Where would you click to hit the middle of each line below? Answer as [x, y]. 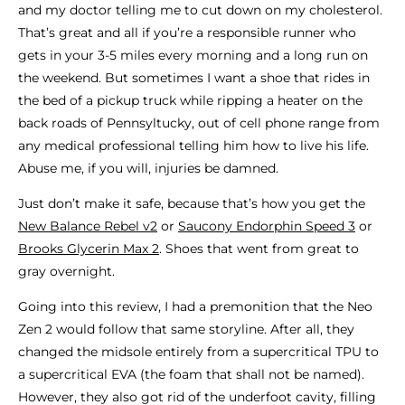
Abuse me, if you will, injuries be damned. [148, 169]
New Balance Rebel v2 [88, 226]
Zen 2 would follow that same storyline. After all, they [186, 330]
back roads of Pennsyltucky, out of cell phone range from [199, 123]
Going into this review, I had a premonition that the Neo [195, 307]
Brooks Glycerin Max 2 [89, 249]
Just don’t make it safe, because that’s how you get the [192, 204]
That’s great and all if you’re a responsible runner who [187, 33]
